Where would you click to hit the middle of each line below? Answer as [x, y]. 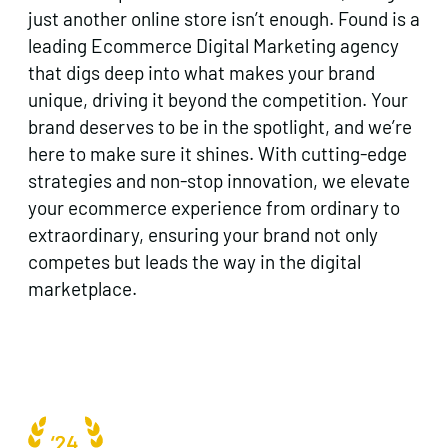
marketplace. [82, 288]
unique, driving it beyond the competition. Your [218, 99]
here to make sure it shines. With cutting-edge [217, 153]
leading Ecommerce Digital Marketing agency [213, 45]
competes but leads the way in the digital [194, 261]
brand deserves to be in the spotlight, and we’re [220, 126]
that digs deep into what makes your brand [201, 72]
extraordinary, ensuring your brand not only [203, 234]
